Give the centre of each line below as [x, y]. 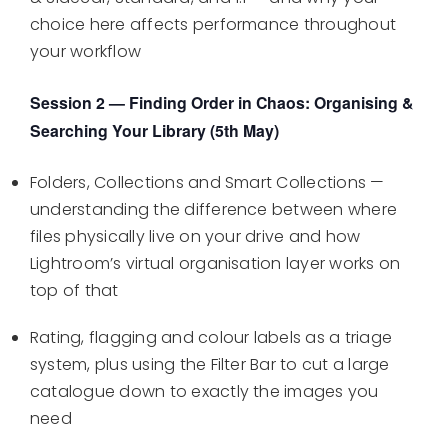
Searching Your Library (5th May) [154, 131]
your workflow [86, 52]
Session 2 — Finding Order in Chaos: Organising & [221, 103]
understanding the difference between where [214, 210]
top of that [74, 291]
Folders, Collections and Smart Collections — [207, 183]
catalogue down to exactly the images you [204, 392]
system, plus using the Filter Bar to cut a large [210, 365]
